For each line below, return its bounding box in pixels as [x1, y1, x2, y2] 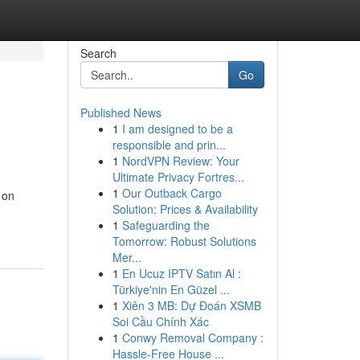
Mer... [112, 249, 141, 265]
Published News [80, 104, 162, 121]
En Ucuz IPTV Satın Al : [121, 265, 241, 281]
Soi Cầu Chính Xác [112, 313, 209, 329]
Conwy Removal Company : [121, 329, 264, 346]
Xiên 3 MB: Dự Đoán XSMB [121, 297, 261, 313]
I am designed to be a [121, 121, 233, 137]
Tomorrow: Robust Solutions [112, 233, 256, 249]
